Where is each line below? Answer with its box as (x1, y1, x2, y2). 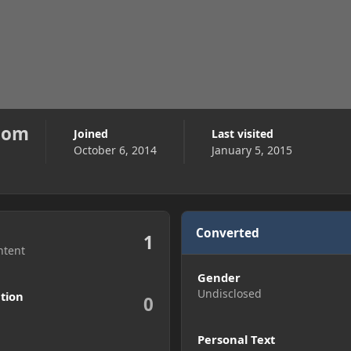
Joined (77, 126, 108, 142)
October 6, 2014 (73, 143, 157, 158)
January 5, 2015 (211, 143, 292, 158)
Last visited (217, 126, 273, 142)
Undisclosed (197, 285, 262, 301)
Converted (196, 224, 260, 241)
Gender (197, 269, 241, 285)
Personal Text (197, 331, 275, 347)
